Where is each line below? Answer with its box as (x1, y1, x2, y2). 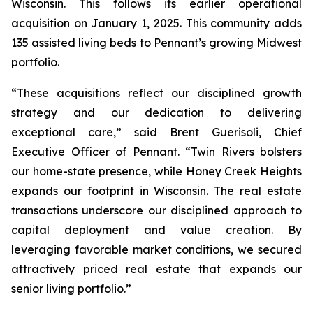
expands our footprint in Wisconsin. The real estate (11, 184, 302, 198)
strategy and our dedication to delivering (11, 105, 302, 119)
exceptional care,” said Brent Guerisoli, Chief (11, 125, 302, 139)
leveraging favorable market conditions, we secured (11, 242, 302, 256)
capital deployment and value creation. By (11, 223, 302, 237)
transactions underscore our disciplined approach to (11, 203, 302, 217)
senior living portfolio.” (11, 282, 131, 296)
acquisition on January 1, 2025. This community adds (11, 16, 302, 30)
